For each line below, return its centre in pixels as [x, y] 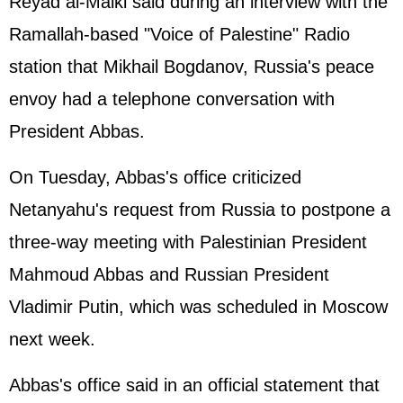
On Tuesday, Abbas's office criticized [155, 177]
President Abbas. [77, 131]
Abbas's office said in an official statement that [194, 385]
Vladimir [44, 307]
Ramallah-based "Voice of [114, 34]
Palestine [256, 34]
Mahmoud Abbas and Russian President [169, 274]
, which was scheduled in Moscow [253, 307]
